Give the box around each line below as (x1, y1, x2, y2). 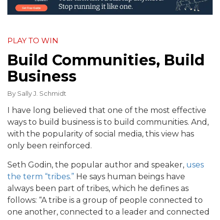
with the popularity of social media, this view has (7, 129, 194, 139)
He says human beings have (74, 172, 185, 182)
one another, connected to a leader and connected (7, 207, 210, 217)
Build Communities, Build (7, 51, 205, 70)
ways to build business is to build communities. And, (7, 117, 209, 127)
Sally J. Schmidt (17, 89, 66, 98)
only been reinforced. (7, 141, 92, 151)
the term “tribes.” (7, 172, 74, 182)
